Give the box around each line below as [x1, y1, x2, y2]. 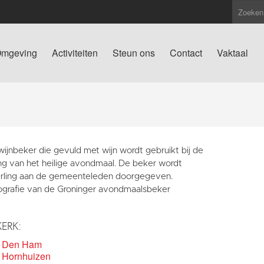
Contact [170, 46, 202, 60]
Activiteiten [52, 46, 98, 60]
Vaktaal [217, 46, 248, 60]
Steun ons [113, 46, 155, 60]
